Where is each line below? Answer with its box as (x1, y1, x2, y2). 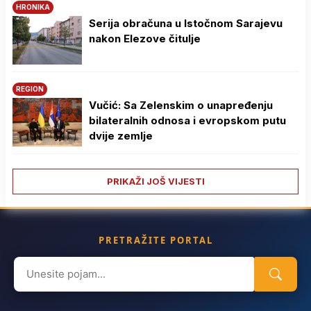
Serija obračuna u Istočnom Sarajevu (89, 17, 283, 31)
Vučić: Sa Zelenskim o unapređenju (89, 99, 273, 112)
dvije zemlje (89, 129, 153, 143)
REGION (16, 85, 44, 94)
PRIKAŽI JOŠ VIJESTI (106, 176, 205, 187)
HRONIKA (16, 3, 50, 12)
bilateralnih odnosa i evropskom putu (89, 114, 286, 128)
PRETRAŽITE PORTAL (98, 234, 213, 247)
